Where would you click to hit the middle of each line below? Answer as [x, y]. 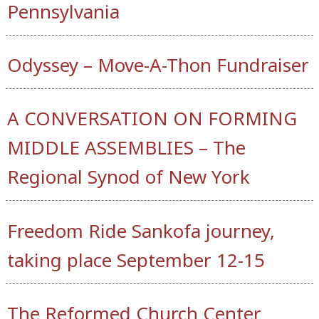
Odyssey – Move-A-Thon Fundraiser [158, 65]
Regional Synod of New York [129, 177]
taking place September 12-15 [136, 260]
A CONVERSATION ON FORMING [152, 119]
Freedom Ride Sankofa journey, [141, 230]
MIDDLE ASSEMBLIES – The [126, 148]
